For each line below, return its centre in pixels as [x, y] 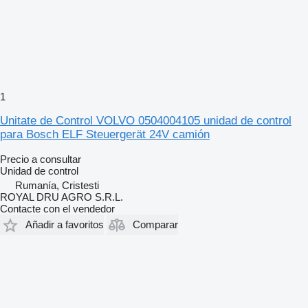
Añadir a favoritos [65, 225]
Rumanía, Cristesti [57, 185]
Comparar [155, 225]
